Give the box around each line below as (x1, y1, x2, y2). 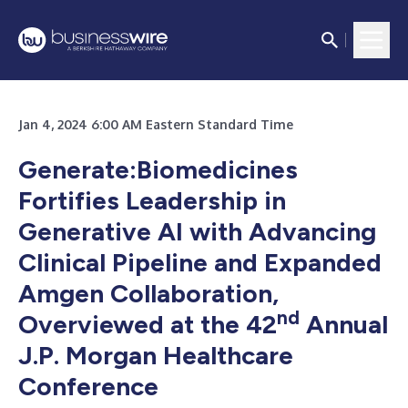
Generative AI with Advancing (18, 216, 376, 247)
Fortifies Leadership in (18, 185, 286, 216)
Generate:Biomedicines (18, 154, 298, 185)
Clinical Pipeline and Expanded (18, 247, 382, 278)
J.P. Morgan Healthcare (18, 340, 293, 371)
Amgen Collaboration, (18, 278, 279, 309)
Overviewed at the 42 (18, 309, 277, 340)
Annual (300, 309, 388, 340)
